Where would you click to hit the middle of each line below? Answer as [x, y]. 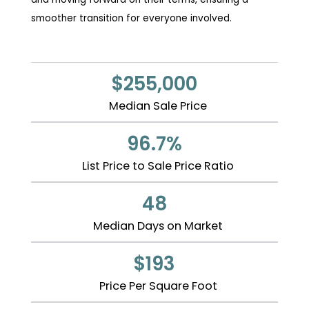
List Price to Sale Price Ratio [158, 166]
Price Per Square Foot [158, 286]
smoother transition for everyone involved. [131, 19]
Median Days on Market [158, 226]
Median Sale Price [158, 106]
